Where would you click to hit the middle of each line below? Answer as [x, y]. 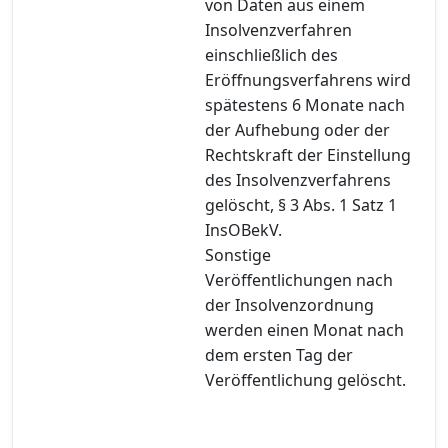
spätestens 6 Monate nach [305, 104]
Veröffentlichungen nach [299, 279]
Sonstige [238, 254]
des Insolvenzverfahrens [298, 179]
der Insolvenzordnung [289, 304]
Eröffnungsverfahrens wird [308, 79]
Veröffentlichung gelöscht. [305, 379]
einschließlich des [271, 54]
